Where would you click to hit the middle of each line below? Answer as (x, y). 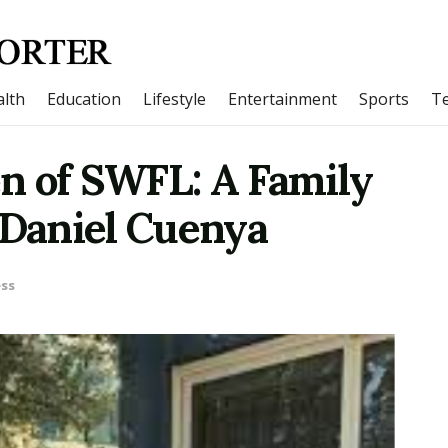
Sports (384, 99)
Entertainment (282, 99)
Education (84, 99)
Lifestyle (174, 99)
